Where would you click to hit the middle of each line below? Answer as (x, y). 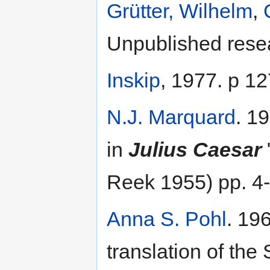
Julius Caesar (195, 149)
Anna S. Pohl (167, 218)
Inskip (133, 80)
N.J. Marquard (171, 117)
